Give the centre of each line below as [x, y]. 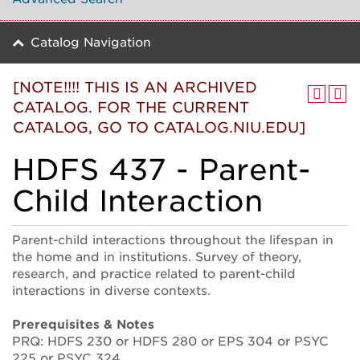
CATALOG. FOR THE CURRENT [131, 107]
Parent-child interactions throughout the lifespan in [173, 240]
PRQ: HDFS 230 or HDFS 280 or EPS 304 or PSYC [170, 341]
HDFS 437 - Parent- [162, 170]
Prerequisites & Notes [83, 324]
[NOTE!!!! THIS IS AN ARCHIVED [135, 87]
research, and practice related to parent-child [154, 274]
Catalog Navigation [90, 43]
